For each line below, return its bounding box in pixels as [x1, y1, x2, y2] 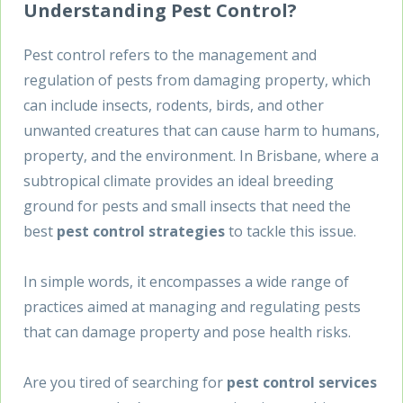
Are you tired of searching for [23, 372, 227, 392]
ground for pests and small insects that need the [23, 195, 351, 216]
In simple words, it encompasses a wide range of [23, 271, 349, 291]
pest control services [227, 372, 377, 392]
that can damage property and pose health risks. [23, 321, 354, 342]
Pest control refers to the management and [23, 44, 317, 65]
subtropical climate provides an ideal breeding [23, 170, 334, 191]
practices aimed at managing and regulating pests [23, 296, 361, 317]
